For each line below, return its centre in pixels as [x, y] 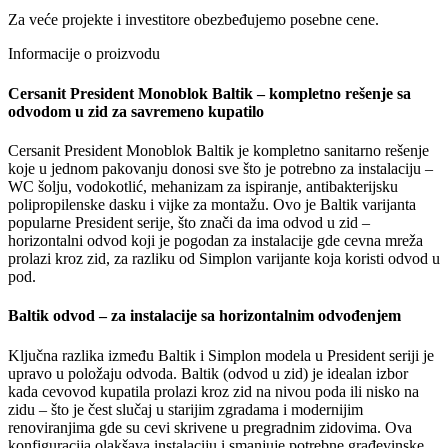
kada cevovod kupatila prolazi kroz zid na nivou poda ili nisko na [213, 391]
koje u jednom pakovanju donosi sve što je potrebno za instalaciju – [220, 169]
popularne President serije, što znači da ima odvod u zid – [189, 223]
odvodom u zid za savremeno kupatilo [136, 111]
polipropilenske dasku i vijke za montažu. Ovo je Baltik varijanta [212, 205]
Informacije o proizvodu [84, 54]
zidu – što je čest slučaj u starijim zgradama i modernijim [185, 409]
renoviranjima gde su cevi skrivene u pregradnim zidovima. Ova [210, 427]
